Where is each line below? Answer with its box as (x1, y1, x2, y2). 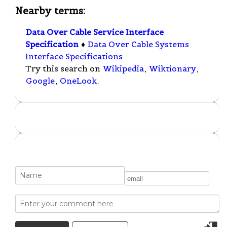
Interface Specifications (25, 51, 123, 62)
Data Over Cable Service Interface (26, 27, 164, 37)
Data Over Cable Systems (88, 39, 189, 50)
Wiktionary (149, 63, 196, 74)
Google (26, 75, 55, 86)
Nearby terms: (15, 4, 85, 17)
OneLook (60, 75, 97, 86)
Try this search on (25, 63, 102, 74)
